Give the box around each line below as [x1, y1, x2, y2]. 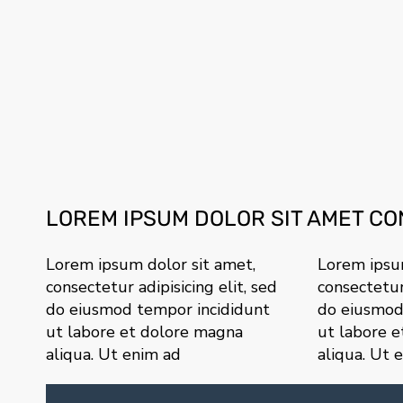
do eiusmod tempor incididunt [46, 299, 270, 321]
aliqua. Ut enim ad [46, 344, 181, 366]
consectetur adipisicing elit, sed [46, 276, 277, 299]
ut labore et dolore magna [46, 321, 243, 344]
